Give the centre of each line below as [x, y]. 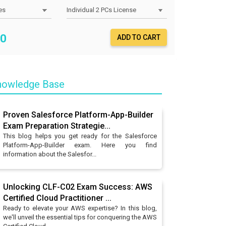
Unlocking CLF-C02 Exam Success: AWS [77, 187]
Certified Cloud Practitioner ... [57, 198]
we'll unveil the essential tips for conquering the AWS [80, 217]
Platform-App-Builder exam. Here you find [80, 145]
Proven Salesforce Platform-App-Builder [78, 115]
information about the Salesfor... [49, 154]
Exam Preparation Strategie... [56, 126]
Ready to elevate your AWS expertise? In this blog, [80, 208]
